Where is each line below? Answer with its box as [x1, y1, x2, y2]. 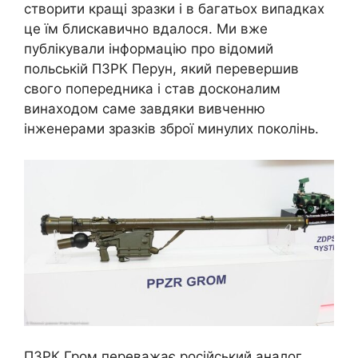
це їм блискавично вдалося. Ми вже [24, 21, 268, 38]
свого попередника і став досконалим [24, 81, 280, 97]
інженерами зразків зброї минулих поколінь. [24, 121, 319, 137]
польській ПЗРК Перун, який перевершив [24, 61, 299, 78]
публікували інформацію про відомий [24, 41, 273, 58]
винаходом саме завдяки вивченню [24, 101, 265, 117]
